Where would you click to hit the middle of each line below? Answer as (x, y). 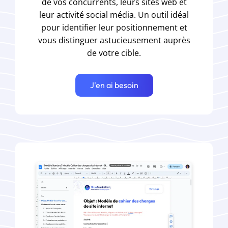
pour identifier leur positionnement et (114, 27)
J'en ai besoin (114, 85)
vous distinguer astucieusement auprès (114, 40)
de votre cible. (114, 53)
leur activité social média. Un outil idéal (114, 15)
